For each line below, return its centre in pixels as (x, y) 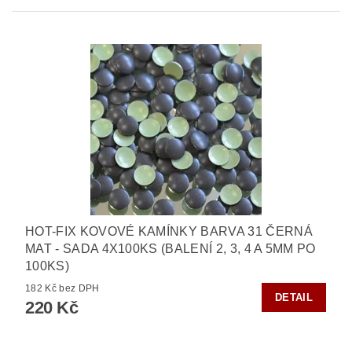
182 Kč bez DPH (79, 288)
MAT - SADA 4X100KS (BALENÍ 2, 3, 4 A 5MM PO (170, 248)
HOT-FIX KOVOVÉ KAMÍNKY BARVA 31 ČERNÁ (169, 231)
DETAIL (294, 297)
